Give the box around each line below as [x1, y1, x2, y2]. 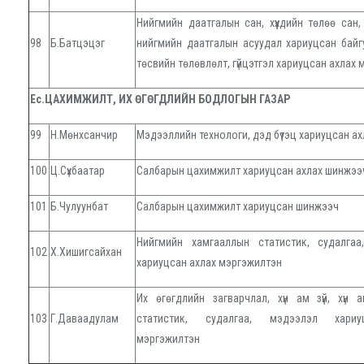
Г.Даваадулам [50, 312, 119, 326]
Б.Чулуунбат [50, 200, 108, 214]
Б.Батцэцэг [50, 37, 105, 50]
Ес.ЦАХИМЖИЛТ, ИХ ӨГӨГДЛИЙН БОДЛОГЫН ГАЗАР [30, 93, 290, 106]
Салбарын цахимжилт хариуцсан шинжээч [136, 200, 339, 214]
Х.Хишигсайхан [50, 245, 122, 259]
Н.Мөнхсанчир [50, 128, 118, 142]
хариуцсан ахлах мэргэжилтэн [136, 256, 282, 270]
